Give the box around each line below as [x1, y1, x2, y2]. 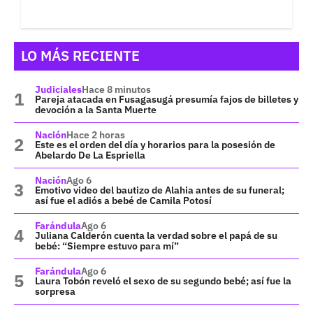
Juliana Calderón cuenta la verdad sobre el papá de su [35, 228, 277, 242]
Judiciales [35, 82, 82, 96]
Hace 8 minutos [82, 82, 151, 96]
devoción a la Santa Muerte [35, 103, 156, 116]
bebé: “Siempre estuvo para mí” [35, 239, 179, 252]
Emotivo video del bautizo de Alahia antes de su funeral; [35, 183, 284, 196]
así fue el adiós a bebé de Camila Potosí [35, 194, 212, 207]
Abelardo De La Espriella [35, 148, 145, 161]
